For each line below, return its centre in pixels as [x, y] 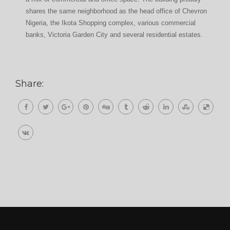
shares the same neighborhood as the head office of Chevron [116, 11]
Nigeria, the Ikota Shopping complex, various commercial [111, 23]
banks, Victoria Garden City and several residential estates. [114, 35]
